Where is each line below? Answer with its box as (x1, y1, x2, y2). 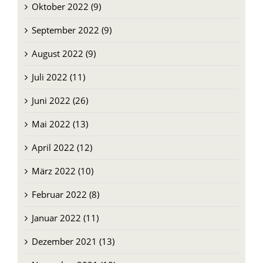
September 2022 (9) (31, 24, 112, 36)
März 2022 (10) (31, 165, 93, 177)
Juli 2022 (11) (31, 71, 85, 83)
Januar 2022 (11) (31, 212, 99, 224)
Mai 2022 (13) (31, 118, 88, 130)
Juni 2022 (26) (31, 95, 88, 107)
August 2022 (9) (31, 48, 96, 60)
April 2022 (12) (31, 141, 92, 154)
